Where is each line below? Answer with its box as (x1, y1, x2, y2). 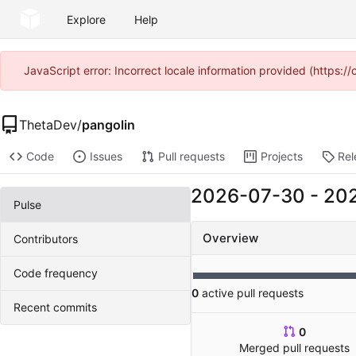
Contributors (14, 232, 78, 246)
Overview (203, 230, 258, 246)
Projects (260, 149, 303, 164)
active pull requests (199, 286, 304, 300)
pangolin (82, 116, 135, 133)
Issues (89, 149, 122, 164)
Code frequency (14, 266, 98, 281)
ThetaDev (19, 116, 77, 133)
